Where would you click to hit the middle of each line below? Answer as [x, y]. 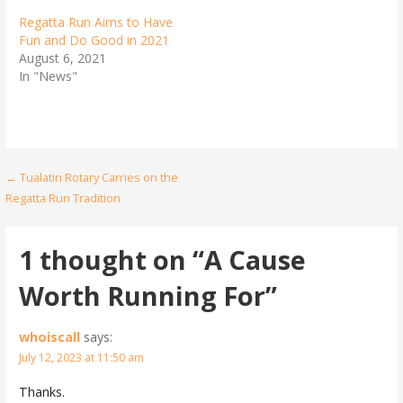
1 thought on [105, 260]
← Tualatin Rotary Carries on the [92, 178]
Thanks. [41, 392]
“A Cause [249, 260]
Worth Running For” [148, 296]
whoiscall [49, 337]
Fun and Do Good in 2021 [94, 40]
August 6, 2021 [62, 58]
